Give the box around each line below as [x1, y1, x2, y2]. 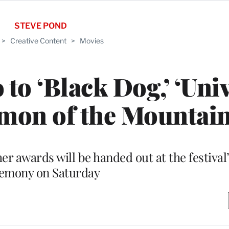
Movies [80, 36, 104, 45]
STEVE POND [14, 21, 67, 31]
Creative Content [10, 36, 66, 45]
